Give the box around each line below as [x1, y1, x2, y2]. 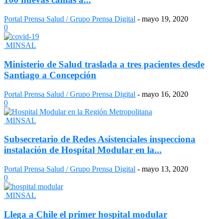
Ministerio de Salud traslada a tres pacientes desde [4, 59, 204, 69]
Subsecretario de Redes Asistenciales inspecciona [4, 134, 196, 145]
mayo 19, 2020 [142, 15, 188, 23]
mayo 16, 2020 [142, 89, 188, 98]
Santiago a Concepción [4, 69, 96, 80]
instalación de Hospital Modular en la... [4, 145, 162, 155]
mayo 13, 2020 [142, 165, 188, 174]
